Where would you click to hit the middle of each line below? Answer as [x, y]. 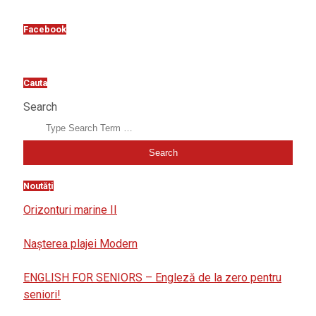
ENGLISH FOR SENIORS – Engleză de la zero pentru [152, 277]
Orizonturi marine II [70, 209]
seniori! [42, 294]
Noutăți [38, 186]
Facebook [45, 30]
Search [40, 107]
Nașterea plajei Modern [80, 243]
